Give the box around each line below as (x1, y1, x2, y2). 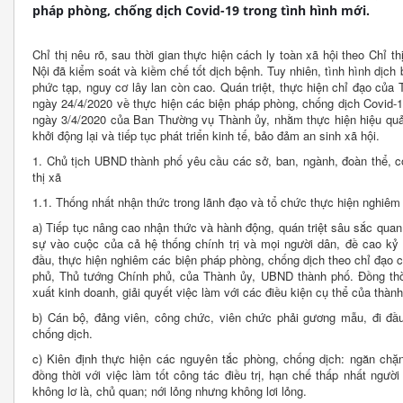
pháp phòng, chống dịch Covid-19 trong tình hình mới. (32, 2, 370, 20)
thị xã (32, 168, 61, 186)
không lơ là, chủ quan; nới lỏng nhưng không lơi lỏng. (32, 382, 307, 400)
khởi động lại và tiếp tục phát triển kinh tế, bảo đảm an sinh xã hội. (32, 127, 380, 145)
